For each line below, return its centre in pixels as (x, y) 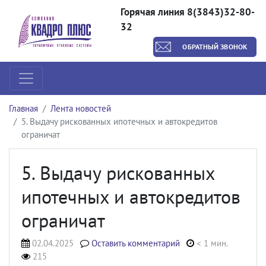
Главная (23, 108)
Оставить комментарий (136, 243)
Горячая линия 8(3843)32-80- (187, 12)
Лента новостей (81, 108)
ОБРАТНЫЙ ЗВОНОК (215, 47)
